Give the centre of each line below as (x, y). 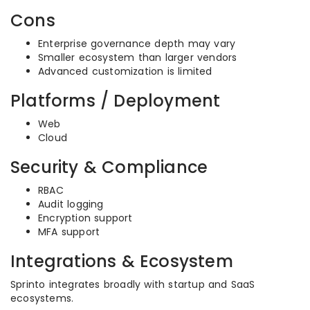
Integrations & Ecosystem (122, 261)
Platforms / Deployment (116, 101)
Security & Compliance (109, 167)
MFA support (69, 232)
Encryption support (85, 218)
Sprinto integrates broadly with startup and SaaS (133, 284)
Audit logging (71, 204)
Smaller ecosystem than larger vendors (138, 57)
